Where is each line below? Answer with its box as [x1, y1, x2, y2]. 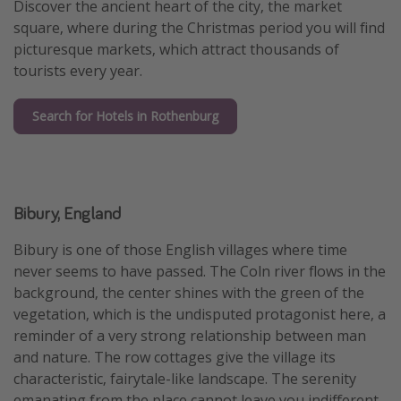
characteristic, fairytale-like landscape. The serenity [13, 369, 356, 389]
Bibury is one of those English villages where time [13, 240, 347, 260]
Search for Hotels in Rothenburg [32, 107, 218, 125]
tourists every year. [13, 60, 142, 81]
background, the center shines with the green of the [13, 283, 364, 303]
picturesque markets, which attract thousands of [13, 38, 339, 59]
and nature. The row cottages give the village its [13, 347, 336, 368]
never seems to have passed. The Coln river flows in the [13, 261, 386, 282]
